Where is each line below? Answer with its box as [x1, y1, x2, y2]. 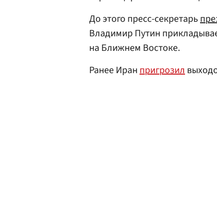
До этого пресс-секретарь [89, 12, 200, 26]
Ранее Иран [89, 63, 139, 77]
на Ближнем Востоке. [89, 41, 180, 55]
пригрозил [139, 63, 185, 77]
